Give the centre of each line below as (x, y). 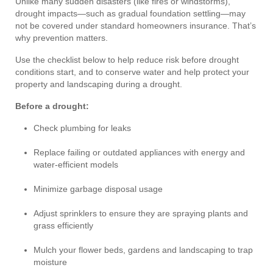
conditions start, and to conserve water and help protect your (132, 72)
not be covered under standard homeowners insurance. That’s (136, 25)
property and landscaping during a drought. (99, 84)
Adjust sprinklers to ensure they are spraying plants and (141, 213)
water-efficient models (76, 164)
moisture (50, 262)
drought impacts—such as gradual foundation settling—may (130, 13)
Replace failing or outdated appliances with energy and (139, 152)
